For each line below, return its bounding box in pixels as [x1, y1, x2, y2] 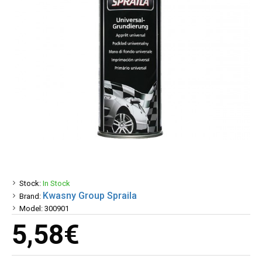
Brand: [19, 191, 41, 201]
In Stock [43, 179, 70, 188]
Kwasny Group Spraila [43, 190, 137, 201]
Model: [19, 204, 43, 213]
